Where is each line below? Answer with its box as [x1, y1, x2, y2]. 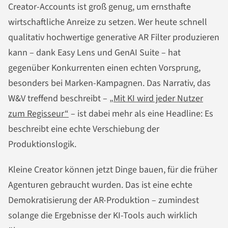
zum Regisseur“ [8, 107, 69, 121]
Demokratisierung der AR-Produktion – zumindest [8, 194, 199, 207]
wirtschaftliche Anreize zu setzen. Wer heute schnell [8, 16, 207, 29]
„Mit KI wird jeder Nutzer [109, 92, 203, 105]
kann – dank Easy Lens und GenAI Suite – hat [8, 46, 181, 60]
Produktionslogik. [8, 138, 76, 151]
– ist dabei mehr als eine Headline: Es [69, 107, 213, 121]
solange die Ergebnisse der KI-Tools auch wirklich [8, 209, 197, 222]
